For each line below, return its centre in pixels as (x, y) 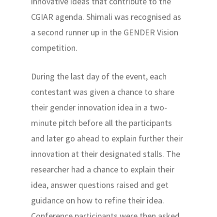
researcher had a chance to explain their (103, 169)
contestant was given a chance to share (103, 92)
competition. (54, 48)
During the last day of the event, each (99, 76)
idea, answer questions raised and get (100, 185)
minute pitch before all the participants (102, 123)
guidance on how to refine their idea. (98, 200)
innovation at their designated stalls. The (106, 154)
